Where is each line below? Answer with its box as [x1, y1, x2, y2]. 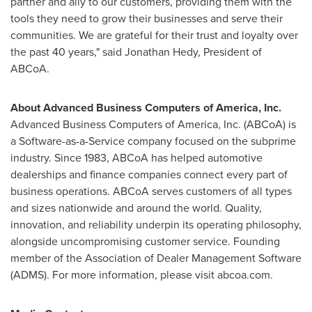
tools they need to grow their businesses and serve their [10, 10, 283, 26]
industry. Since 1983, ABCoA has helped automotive [10, 149, 263, 166]
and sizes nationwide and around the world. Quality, [10, 199, 262, 216]
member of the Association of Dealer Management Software [10, 249, 302, 266]
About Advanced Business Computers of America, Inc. [10, 99, 281, 116]
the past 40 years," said [10, 43, 125, 60]
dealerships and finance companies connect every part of [10, 166, 288, 182]
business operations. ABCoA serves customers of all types [10, 182, 292, 199]
